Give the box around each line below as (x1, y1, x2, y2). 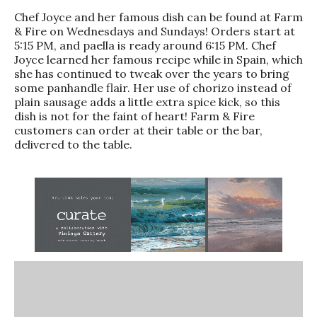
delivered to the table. (14, 137, 132, 151)
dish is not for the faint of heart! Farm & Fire (14, 108, 255, 123)
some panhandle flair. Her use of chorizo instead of (14, 80, 292, 95)
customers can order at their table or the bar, (14, 122, 263, 137)
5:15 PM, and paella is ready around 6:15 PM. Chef (14, 38, 276, 52)
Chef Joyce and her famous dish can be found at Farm (14, 9, 303, 24)
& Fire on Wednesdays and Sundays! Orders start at (14, 23, 295, 38)
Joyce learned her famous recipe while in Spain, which (14, 52, 303, 67)
